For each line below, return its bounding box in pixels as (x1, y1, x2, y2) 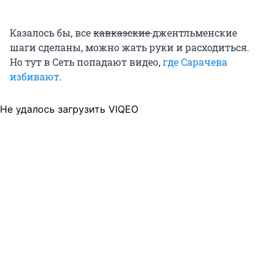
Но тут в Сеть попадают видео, (10, 55, 163, 68)
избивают (10, 69, 59, 83)
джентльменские (152, 26, 237, 39)
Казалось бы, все (10, 26, 93, 39)
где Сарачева (163, 55, 227, 68)
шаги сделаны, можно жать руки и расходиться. (10, 40, 249, 54)
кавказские (93, 26, 152, 39)
